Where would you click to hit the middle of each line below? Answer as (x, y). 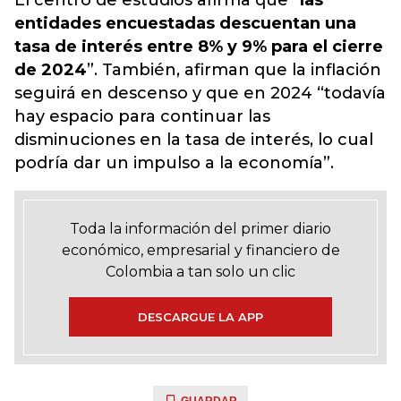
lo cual (343, 140)
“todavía (351, 93)
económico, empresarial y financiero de (200, 250)
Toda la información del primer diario (200, 229)
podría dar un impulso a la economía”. (174, 163)
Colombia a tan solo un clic (200, 272)
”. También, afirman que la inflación (234, 70)
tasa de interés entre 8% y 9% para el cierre (199, 47)
